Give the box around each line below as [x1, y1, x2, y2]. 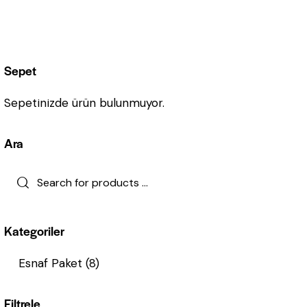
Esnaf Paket [18, 256, 82, 271]
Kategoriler [4, 222, 65, 240]
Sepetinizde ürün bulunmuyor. [4, 95, 165, 110]
